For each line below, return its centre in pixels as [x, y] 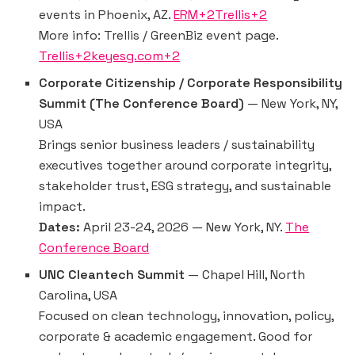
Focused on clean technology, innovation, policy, [187, 316]
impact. [63, 207]
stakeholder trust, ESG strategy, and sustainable [185, 186]
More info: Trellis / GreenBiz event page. [159, 36]
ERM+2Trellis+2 [221, 15]
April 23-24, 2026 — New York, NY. [183, 227]
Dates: [60, 227]
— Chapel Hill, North [245, 275]
